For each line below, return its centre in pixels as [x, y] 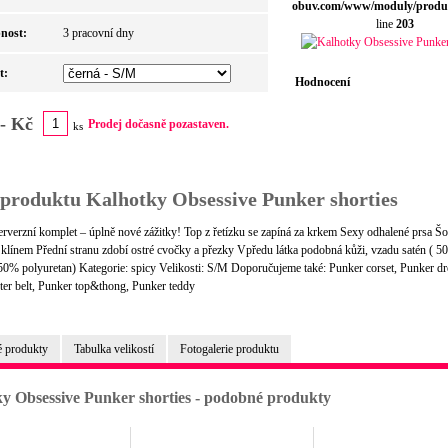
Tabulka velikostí [114, 349]
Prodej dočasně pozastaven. [158, 124]
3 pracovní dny [98, 33]
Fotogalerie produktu [229, 349]
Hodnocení [322, 82]
